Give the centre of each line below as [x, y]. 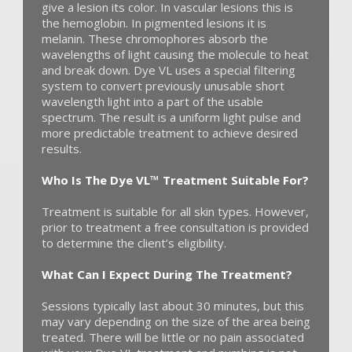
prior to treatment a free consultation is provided [175, 227]
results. [62, 149]
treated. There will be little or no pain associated [173, 337]
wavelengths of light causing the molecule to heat [175, 55]
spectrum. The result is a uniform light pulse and [171, 117]
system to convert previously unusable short [163, 86]
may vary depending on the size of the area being [176, 321]
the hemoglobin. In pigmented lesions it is [154, 23]
